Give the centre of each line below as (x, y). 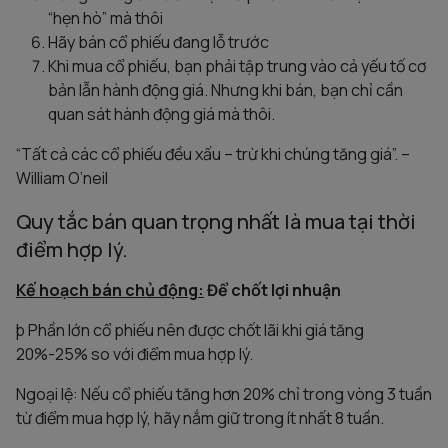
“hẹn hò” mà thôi (105, 17)
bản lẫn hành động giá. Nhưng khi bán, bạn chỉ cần (225, 89)
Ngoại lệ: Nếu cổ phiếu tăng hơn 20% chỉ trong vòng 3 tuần (224, 393)
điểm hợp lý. (72, 249)
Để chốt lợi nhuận (272, 289)
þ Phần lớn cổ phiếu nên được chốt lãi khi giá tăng (190, 329)
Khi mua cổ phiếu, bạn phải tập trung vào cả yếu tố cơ (237, 65)
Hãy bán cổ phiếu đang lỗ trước (158, 41)
